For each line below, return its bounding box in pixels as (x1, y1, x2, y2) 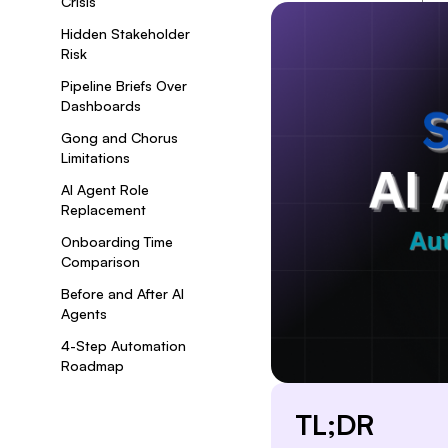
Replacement (61, 201, 146, 218)
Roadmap (61, 357, 124, 374)
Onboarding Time (61, 233, 173, 250)
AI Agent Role (61, 181, 149, 198)
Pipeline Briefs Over (61, 77, 187, 94)
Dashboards (61, 97, 141, 114)
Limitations (61, 149, 130, 166)
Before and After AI (61, 285, 184, 302)
